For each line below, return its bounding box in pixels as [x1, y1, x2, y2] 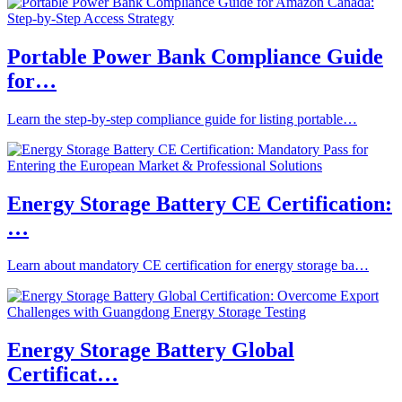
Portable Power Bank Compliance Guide [7, 44, 383, 68]
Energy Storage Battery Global [7, 338, 294, 363]
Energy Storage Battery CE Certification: [7, 191, 392, 215]
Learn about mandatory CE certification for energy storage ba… [7, 258, 369, 274]
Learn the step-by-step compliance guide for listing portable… [7, 110, 357, 127]
